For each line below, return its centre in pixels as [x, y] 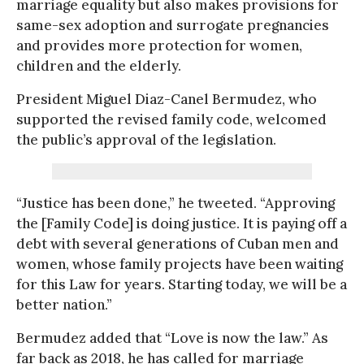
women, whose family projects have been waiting [180, 264]
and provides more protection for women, [159, 45]
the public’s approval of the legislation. [146, 139]
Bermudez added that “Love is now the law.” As [172, 338]
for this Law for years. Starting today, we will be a [182, 284]
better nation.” [64, 304]
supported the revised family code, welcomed [171, 119]
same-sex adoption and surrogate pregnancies [173, 25]
